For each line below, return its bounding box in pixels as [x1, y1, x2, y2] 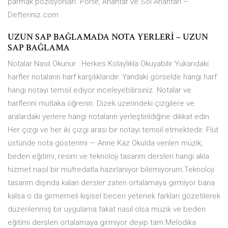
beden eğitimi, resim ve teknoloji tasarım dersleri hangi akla [8, 152, 209, 161]
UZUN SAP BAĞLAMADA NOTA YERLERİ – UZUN [8, 31, 208, 43]
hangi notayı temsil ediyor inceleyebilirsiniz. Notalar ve [8, 85, 191, 95]
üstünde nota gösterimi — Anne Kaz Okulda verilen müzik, [8, 138, 203, 148]
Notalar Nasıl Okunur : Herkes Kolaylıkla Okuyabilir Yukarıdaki [8, 59, 209, 69]
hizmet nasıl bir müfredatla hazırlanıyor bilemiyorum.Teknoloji [8, 165, 214, 175]
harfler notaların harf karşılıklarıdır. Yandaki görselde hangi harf [8, 72, 217, 82]
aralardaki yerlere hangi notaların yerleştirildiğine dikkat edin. [8, 112, 211, 122]
